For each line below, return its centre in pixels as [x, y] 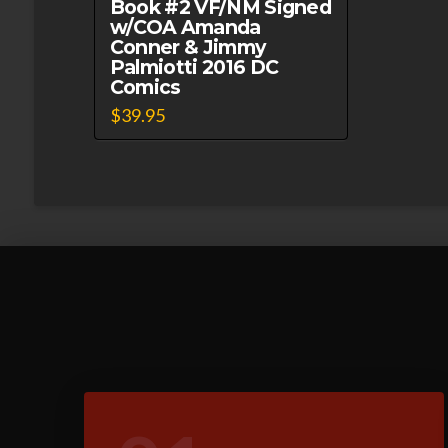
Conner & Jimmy [187, 46]
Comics [145, 86]
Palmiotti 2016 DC [194, 66]
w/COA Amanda [185, 26]
